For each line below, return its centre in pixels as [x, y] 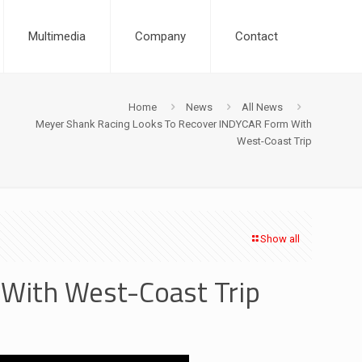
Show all [280, 239]
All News [262, 107]
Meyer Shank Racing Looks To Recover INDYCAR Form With [174, 124]
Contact [257, 36]
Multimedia [57, 36]
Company [160, 36]
